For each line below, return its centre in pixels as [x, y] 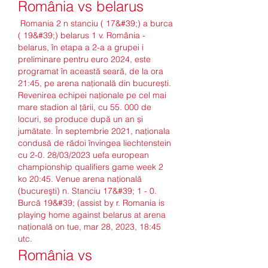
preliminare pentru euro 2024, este [84, 60]
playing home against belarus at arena [92, 215]
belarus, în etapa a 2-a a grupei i [81, 48]
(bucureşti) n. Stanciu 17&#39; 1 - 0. [87, 191]
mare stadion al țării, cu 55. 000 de [85, 107]
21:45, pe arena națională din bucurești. [95, 83]
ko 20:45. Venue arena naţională [80, 179]
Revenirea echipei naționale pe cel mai [92, 95]
